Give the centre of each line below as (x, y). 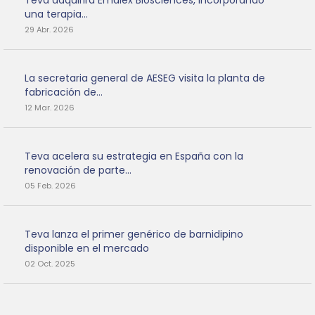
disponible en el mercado (87, 249)
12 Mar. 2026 (50, 108)
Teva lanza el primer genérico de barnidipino (134, 234)
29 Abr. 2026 (49, 30)
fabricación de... (64, 92)
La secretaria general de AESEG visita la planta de (145, 78)
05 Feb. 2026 (50, 186)
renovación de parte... (78, 171)
